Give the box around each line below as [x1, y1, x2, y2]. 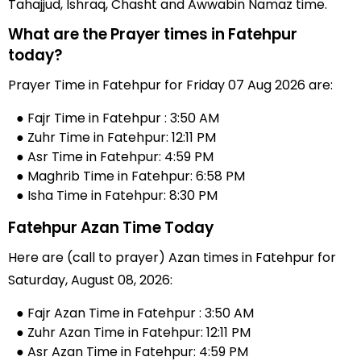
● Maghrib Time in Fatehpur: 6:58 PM [16, 167, 245, 185]
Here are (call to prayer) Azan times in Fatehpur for [8, 248, 336, 267]
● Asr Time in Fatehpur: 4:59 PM [16, 147, 214, 166]
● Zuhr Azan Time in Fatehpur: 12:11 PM [16, 323, 251, 342]
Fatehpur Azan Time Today [8, 217, 214, 239]
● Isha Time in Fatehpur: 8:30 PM [16, 186, 218, 205]
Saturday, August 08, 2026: [8, 271, 172, 289]
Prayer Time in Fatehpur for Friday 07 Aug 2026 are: [8, 76, 333, 94]
